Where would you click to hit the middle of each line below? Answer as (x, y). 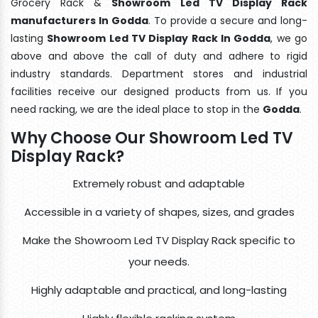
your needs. (159, 261)
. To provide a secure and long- (227, 20)
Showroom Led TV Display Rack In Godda (159, 38)
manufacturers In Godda (79, 20)
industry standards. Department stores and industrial (159, 73)
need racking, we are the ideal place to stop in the (137, 109)
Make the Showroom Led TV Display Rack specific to (159, 240)
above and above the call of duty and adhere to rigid (159, 56)
